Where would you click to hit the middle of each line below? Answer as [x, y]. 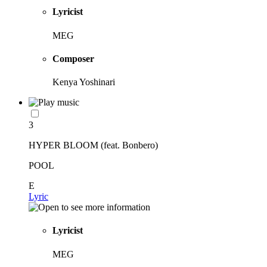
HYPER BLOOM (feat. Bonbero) [93, 145]
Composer [73, 58]
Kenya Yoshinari [84, 82]
